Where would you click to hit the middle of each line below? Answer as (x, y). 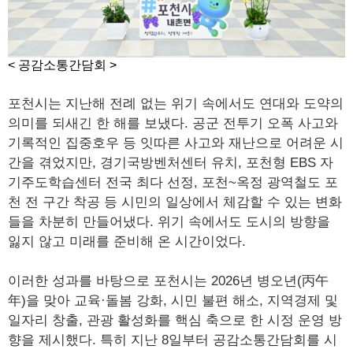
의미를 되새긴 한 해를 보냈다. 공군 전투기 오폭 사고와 (173, 123)
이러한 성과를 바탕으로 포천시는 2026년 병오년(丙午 (168, 281)
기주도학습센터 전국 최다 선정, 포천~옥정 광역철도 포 (173, 182)
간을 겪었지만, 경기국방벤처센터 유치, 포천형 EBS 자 (171, 163)
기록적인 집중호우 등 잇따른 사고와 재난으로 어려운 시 (176, 143)
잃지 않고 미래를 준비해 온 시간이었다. (127, 242)
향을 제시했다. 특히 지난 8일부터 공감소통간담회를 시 (173, 340)
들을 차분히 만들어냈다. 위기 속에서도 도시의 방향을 (169, 222)
